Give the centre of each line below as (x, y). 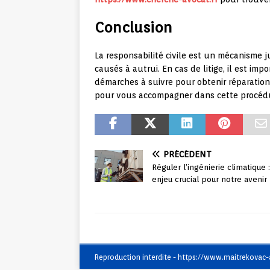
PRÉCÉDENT (187, 155)
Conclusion (133, 28)
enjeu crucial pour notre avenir (209, 180)
